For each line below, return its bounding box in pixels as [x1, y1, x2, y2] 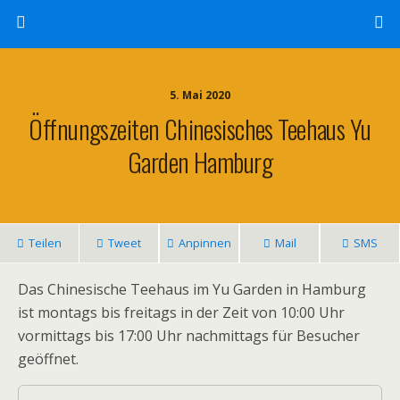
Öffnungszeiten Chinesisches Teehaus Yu [29, 110, 371, 147]
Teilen [29, 235, 62, 251]
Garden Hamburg [128, 143, 272, 180]
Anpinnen [179, 235, 231, 251]
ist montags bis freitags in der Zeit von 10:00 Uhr [18, 303, 345, 322]
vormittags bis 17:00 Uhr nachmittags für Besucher [18, 326, 360, 346]
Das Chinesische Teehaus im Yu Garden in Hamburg [18, 279, 366, 299]
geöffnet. [18, 349, 79, 369]
